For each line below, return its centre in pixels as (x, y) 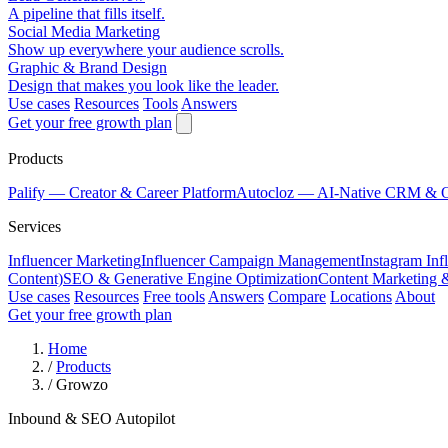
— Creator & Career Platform (142, 192)
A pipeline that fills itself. (86, 13)
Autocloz (267, 192)
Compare (297, 296)
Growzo (82, 384)
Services (34, 226)
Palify (28, 192)
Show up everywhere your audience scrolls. (146, 49)
